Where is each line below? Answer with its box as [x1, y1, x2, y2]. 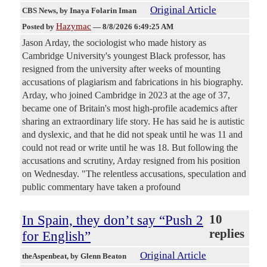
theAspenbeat [22, 252, 67, 261]
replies [209, 227, 245, 241]
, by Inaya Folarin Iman [56, 6, 138, 15]
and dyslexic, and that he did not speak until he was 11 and [22, 129, 243, 140]
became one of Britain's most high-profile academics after [22, 103, 237, 114]
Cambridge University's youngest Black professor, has [22, 51, 225, 61]
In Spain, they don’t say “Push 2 [22, 212, 203, 228]
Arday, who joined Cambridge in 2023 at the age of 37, [22, 90, 230, 101]
